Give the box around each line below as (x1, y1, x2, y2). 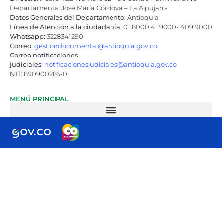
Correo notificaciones (10, 51, 78, 59)
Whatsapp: (10, 32, 45, 40)
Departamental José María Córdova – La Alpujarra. (10, 3, 169, 12)
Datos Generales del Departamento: (10, 13, 126, 21)
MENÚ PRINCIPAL (10, 94, 69, 103)
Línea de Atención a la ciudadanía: (10, 22, 122, 31)
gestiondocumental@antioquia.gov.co (34, 41, 157, 50)
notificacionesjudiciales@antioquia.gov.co (44, 60, 177, 68)
